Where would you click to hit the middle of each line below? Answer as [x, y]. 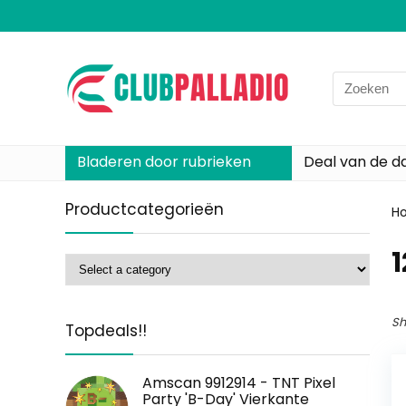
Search [355, 81]
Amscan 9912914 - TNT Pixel [239, 383]
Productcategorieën [145, 209]
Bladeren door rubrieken [164, 162]
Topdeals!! [106, 331]
